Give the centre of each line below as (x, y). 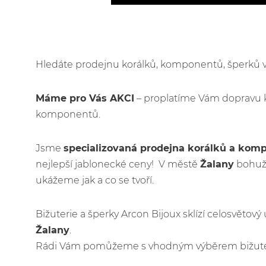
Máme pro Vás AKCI (85, 98)
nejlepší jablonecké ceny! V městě (118, 164)
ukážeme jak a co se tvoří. (95, 180)
